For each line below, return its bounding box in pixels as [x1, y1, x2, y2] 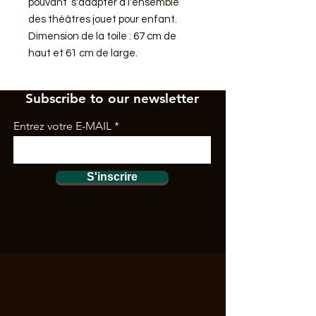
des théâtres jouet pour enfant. [28, 14, 177, 25]
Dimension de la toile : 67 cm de [28, 31, 176, 42]
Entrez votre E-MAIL [13, 119, 111, 133]
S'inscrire [87, 171, 138, 183]
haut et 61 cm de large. [28, 48, 138, 59]
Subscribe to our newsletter [25, 90, 199, 107]
